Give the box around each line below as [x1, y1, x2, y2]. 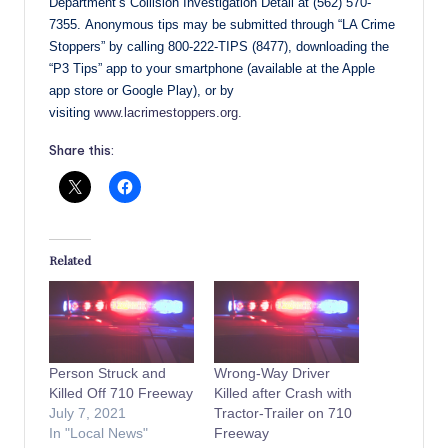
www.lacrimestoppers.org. [94, 104, 242, 120]
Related [49, 251, 91, 268]
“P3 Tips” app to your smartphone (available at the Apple [49, 60, 375, 76]
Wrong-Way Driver [214, 365, 330, 382]
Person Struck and [49, 365, 166, 382]
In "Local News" [49, 425, 148, 442]
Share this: [49, 141, 114, 158]
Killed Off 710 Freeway [49, 385, 193, 402]
